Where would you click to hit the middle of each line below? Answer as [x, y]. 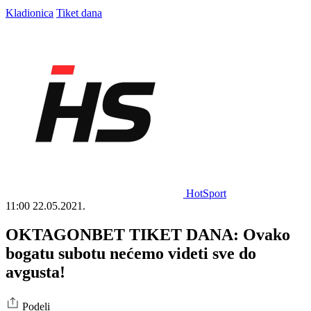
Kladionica [30, 12]
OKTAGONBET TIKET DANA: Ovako [148, 235]
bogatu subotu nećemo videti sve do [131, 254]
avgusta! [35, 272]
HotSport [206, 193]
